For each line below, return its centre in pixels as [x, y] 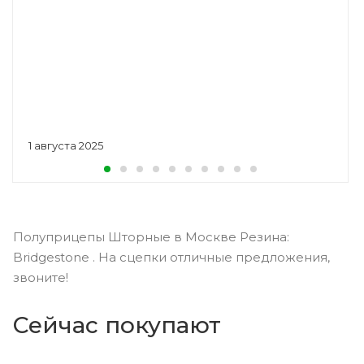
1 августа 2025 [66, 146]
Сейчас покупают [117, 325]
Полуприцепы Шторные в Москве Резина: [151, 237]
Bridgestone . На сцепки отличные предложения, [171, 258]
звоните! [41, 278]
